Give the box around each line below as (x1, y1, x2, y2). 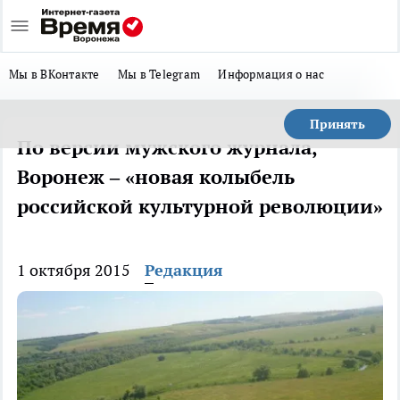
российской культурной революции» (17, 194, 383, 219)
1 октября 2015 (17, 260, 130, 280)
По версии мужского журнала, (17, 135, 317, 160)
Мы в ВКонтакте (9, 66, 100, 82)
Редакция (145, 260, 223, 280)
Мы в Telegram (117, 66, 201, 82)
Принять (310, 116, 365, 132)
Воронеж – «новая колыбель (17, 164, 295, 189)
